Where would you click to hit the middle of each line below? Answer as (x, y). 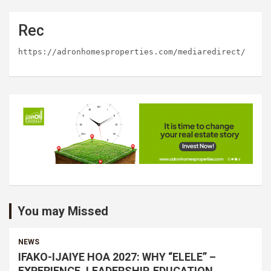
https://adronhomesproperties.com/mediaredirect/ (132, 51)
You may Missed (63, 211)
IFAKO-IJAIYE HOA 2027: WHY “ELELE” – (117, 256)
